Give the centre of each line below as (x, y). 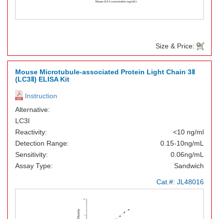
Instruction (40, 96)
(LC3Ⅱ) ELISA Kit (42, 79)
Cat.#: (167, 182)
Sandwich (189, 166)
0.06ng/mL (187, 154)
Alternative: (33, 109)
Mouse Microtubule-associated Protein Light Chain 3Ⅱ (105, 72)
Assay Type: (34, 166)
